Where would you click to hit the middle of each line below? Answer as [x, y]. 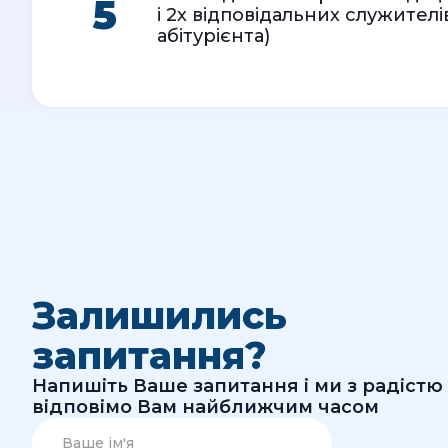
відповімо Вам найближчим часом [205, 406]
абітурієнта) [213, 35]
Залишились [159, 315]
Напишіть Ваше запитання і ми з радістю [237, 385]
